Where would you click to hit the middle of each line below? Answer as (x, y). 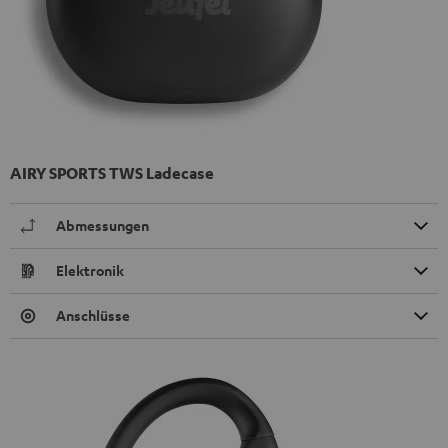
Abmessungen (102, 225)
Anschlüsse (93, 315)
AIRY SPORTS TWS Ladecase (112, 172)
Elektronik (90, 270)
